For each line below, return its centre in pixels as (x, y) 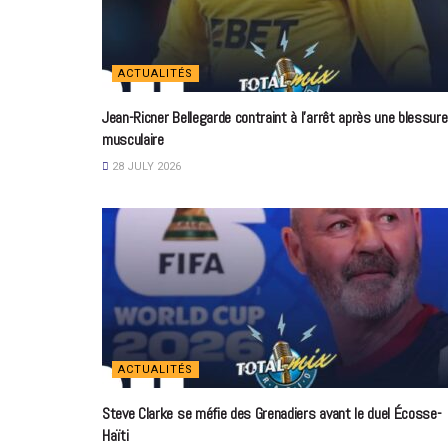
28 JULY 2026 (145, 166)
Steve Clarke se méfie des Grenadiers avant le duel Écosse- (272, 413)
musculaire (133, 139)
